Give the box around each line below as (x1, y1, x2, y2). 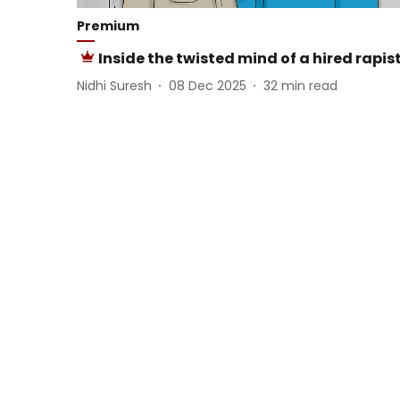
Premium (77, 17, 139, 36)
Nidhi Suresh (77, 76, 152, 95)
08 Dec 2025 (169, 76, 246, 95)
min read (281, 76, 337, 95)
